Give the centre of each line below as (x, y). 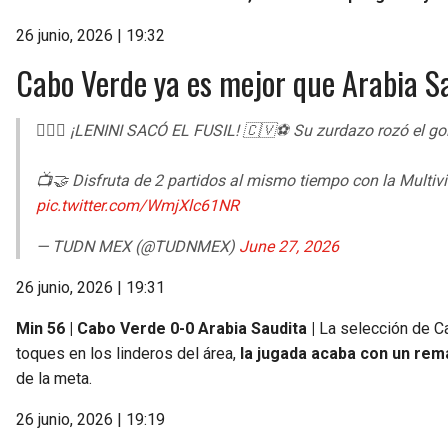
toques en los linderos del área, (128, 353)
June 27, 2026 (289, 246)
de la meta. (54, 378)
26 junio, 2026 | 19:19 (90, 419)
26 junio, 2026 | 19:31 (90, 287)
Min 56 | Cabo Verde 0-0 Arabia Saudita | (167, 328)
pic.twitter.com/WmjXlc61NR (137, 205)
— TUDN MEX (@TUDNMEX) (137, 246)
